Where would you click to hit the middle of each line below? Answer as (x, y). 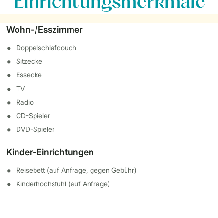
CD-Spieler (33, 116)
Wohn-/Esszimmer (45, 29)
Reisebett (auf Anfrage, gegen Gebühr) (77, 170)
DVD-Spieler (36, 129)
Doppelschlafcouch (46, 47)
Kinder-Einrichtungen (50, 152)
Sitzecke (29, 61)
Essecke (29, 75)
